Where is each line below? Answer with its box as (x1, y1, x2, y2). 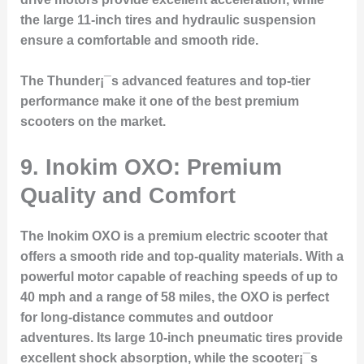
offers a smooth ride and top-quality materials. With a (19, 249, 344, 264)
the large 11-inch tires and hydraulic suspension (19, 12, 316, 27)
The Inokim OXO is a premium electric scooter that (19, 229, 327, 244)
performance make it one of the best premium (19, 94, 299, 109)
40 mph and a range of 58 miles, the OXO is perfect (19, 290, 329, 305)
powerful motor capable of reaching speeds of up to (19, 270, 338, 284)
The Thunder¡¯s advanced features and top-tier (19, 74, 310, 89)
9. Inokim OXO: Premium (19, 154, 282, 180)
